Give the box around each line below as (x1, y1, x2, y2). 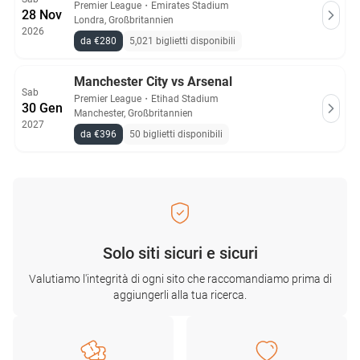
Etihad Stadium (151, 93, 219, 104)
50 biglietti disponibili (129, 129, 223, 140)
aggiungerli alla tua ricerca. (113, 288, 247, 301)
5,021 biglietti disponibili (129, 35, 235, 47)
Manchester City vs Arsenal (74, 74, 232, 89)
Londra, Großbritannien (74, 14, 174, 26)
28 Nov (22, 7, 62, 22)
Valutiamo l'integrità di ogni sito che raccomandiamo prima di (28, 272, 332, 285)
